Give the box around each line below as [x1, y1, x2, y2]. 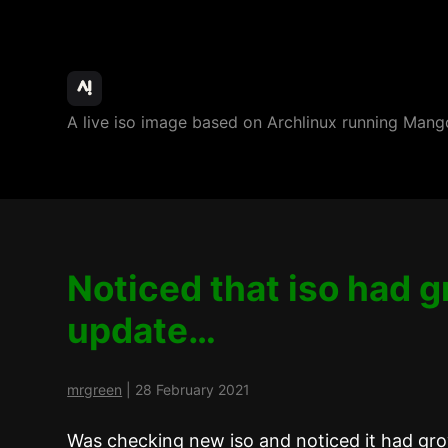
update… [67, 308, 217, 351]
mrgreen [67, 380, 123, 398]
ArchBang [66, 66, 250, 116]
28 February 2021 [135, 380, 251, 398]
